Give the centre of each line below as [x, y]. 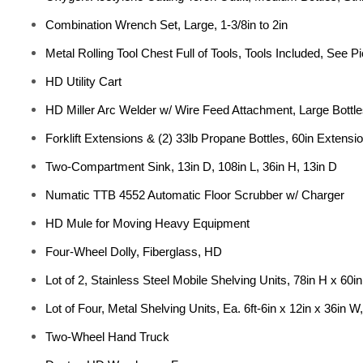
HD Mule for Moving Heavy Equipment [147, 223]
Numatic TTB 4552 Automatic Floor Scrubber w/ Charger [195, 195]
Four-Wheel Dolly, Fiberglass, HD [134, 252]
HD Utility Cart [83, 81]
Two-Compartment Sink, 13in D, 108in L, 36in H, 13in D [191, 167]
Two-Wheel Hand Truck [107, 337]
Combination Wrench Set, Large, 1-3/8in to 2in [167, 25]
